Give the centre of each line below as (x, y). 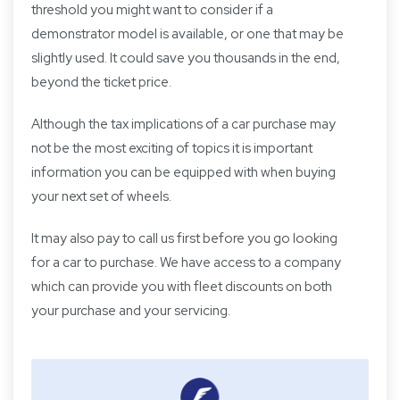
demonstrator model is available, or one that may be (187, 34)
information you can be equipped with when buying (183, 173)
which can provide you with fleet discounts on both (182, 287)
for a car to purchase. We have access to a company (186, 263)
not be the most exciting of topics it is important (172, 149)
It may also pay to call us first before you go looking (184, 239)
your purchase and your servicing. (131, 311)
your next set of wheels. (101, 197)
